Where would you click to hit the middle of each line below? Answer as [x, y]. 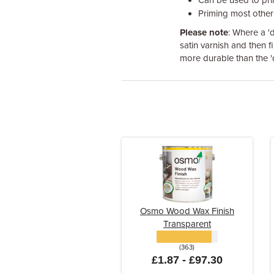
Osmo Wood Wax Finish [187, 211]
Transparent [187, 224]
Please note [204, 32]
